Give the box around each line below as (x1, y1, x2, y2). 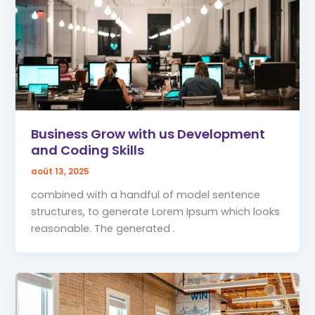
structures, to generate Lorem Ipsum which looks (31, 204, 281, 219)
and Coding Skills (31, 141, 145, 160)
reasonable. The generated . (31, 221, 176, 236)
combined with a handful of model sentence (31, 187, 261, 202)
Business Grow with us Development (31, 125, 266, 143)
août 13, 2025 (31, 166, 90, 178)
